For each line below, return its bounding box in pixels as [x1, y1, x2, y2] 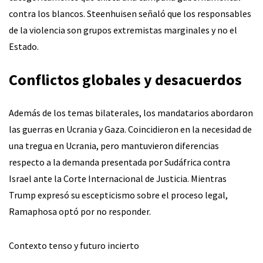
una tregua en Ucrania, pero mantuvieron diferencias [9, 139, 219, 151]
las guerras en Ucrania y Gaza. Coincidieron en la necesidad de [9, 123, 252, 135]
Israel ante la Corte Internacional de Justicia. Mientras [9, 172, 227, 184]
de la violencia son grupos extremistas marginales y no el [9, 23, 237, 36]
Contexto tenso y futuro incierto [9, 239, 139, 251]
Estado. [9, 40, 39, 52]
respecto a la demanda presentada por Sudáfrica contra [9, 156, 230, 168]
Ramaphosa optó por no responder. [9, 205, 151, 217]
